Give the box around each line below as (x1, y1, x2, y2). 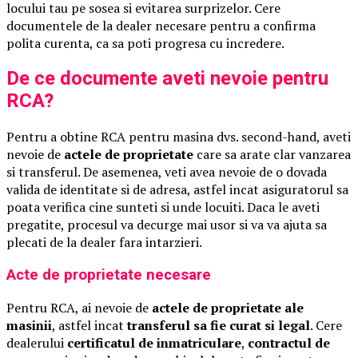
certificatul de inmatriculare (67, 333, 241, 352)
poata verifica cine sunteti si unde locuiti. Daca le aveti (6, 198, 320, 217)
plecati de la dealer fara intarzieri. (6, 233, 202, 252)
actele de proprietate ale (152, 298, 304, 316)
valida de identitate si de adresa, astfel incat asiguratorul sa (6, 181, 348, 199)
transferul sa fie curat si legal (127, 316, 310, 334)
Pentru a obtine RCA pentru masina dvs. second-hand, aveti (6, 128, 351, 146)
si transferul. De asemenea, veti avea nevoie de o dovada (6, 163, 327, 181)
